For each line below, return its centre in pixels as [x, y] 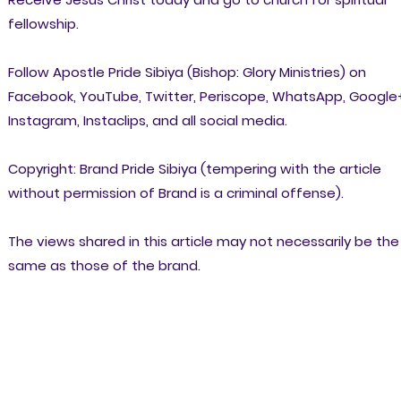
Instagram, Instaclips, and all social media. [147, 120]
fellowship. [43, 23]
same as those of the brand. [104, 265]
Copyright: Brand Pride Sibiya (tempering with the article [194, 168]
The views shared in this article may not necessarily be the [203, 241]
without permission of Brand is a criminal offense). [175, 192]
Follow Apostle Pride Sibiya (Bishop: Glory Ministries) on [187, 72]
